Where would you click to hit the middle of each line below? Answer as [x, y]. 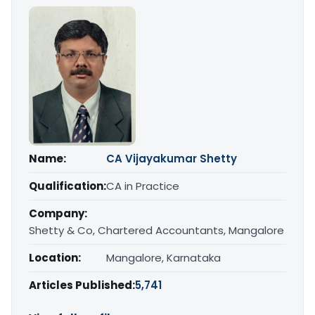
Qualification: [67, 186]
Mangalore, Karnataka [163, 258]
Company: [58, 214]
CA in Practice [143, 186]
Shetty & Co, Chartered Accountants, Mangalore [156, 231]
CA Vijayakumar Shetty [172, 159]
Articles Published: [82, 285]
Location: [55, 258]
